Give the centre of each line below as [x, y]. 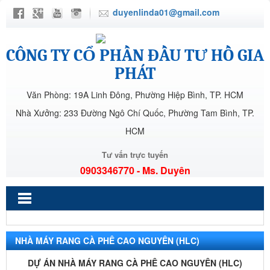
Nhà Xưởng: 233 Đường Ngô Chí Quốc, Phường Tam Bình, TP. [135, 113]
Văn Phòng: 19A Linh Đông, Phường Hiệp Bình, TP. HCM [135, 95]
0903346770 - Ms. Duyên [135, 170]
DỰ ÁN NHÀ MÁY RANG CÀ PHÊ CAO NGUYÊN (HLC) [135, 263]
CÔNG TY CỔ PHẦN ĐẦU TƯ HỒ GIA [135, 55]
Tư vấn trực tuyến [135, 155]
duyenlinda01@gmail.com [166, 12]
